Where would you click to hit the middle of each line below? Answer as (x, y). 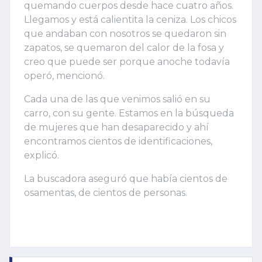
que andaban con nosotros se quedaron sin (125, 33)
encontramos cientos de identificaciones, (118, 141)
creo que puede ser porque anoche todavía (127, 61)
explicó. (42, 155)
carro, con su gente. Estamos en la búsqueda (129, 113)
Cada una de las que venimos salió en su (117, 99)
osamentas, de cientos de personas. (106, 192)
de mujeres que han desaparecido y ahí (116, 127)
